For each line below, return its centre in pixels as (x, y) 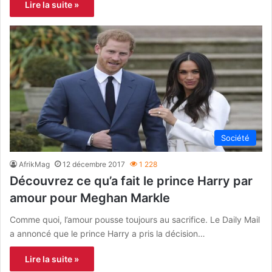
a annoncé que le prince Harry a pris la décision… (107, 233)
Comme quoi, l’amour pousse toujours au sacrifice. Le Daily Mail (135, 219)
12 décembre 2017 (94, 164)
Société (235, 138)
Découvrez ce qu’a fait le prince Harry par (131, 181)
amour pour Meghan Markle (90, 198)
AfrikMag (34, 164)
